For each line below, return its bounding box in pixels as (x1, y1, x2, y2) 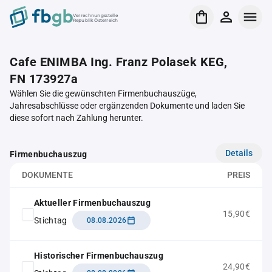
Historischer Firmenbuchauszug (34, 251, 164, 260)
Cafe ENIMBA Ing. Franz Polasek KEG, (10, 55, 228, 69)
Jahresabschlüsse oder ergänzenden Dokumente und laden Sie (10, 101, 245, 110)
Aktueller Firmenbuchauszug (34, 198, 151, 208)
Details (225, 148, 253, 158)
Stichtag (34, 215, 67, 225)
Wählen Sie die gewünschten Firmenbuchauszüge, (10, 89, 197, 98)
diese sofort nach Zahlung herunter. (10, 113, 143, 123)
